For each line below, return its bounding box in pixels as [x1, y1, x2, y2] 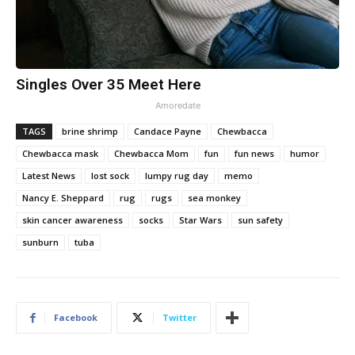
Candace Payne [134, 125, 201, 138]
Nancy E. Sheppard [22, 192, 104, 204]
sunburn [22, 236, 59, 249]
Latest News [22, 170, 75, 182]
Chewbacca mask [22, 147, 98, 160]
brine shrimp [62, 125, 118, 138]
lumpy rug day [145, 170, 208, 182]
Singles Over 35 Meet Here [16, 75, 201, 94]
